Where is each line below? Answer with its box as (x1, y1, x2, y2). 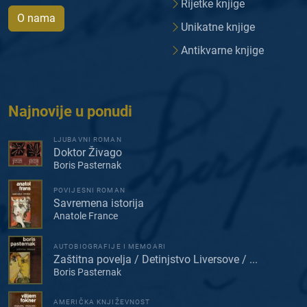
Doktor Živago (53, 146, 122, 160)
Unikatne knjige (181, 21, 255, 34)
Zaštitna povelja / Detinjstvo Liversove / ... (53, 252, 258, 266)
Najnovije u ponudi (8, 103, 132, 121)
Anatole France (53, 210, 118, 222)
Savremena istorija (53, 197, 144, 210)
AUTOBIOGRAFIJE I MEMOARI (53, 242, 166, 250)
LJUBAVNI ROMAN (53, 136, 122, 144)
